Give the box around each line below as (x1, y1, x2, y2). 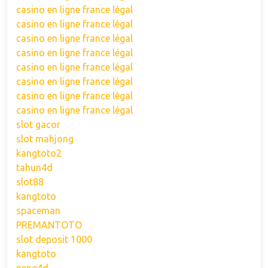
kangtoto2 (16, 148, 62, 159)
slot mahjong (16, 133, 74, 144)
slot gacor (16, 119, 60, 130)
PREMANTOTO (16, 220, 82, 230)
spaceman (16, 205, 60, 216)
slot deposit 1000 (16, 234, 92, 245)
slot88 (16, 176, 44, 187)
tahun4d (16, 162, 53, 173)
